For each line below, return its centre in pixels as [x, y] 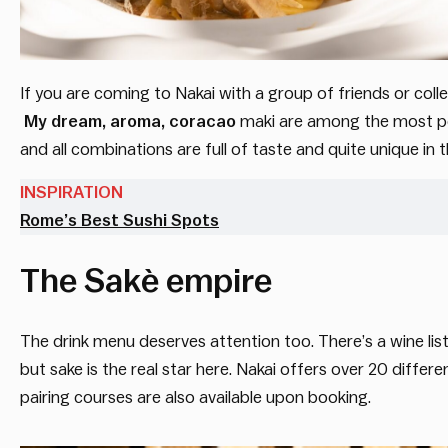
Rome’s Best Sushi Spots [119, 220]
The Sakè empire [146, 281]
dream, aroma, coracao [143, 122]
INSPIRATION [71, 192]
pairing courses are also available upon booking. [195, 397]
